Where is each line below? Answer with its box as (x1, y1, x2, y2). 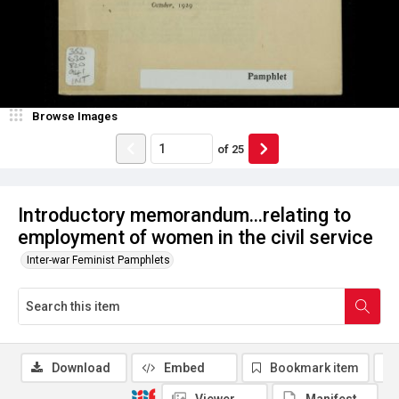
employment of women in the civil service (18, 226, 373, 248)
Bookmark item (270, 361, 359, 375)
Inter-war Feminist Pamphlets (27, 254, 170, 266)
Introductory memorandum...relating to (18, 204, 351, 226)
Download (52, 361, 110, 375)
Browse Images (32, 110, 118, 123)
